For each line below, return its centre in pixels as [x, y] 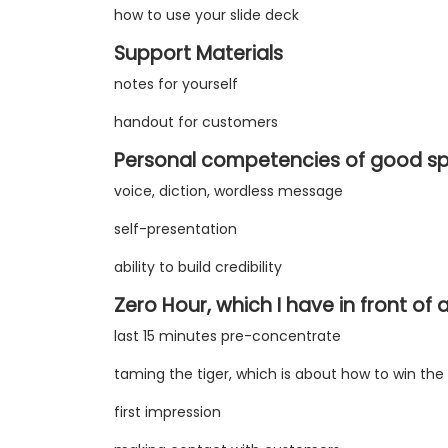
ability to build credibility [198, 267]
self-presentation [175, 229]
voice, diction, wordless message [228, 191]
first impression [167, 412]
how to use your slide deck [206, 15]
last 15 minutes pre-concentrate [227, 336]
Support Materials [198, 54]
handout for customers [196, 122]
